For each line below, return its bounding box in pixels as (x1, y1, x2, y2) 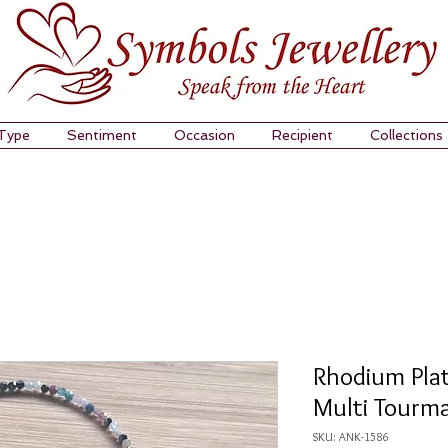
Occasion (173, 126, 235, 143)
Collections (369, 126, 443, 143)
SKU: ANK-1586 (313, 428, 388, 444)
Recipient (271, 126, 333, 143)
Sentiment (66, 126, 137, 143)
